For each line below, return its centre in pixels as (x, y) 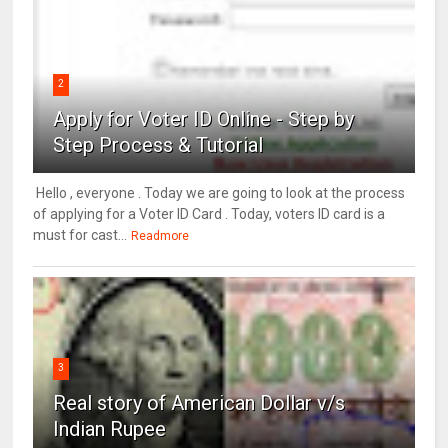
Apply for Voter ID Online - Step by (204, 118)
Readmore (160, 235)
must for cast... (80, 234)
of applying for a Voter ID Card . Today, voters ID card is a (209, 213)
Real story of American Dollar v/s (199, 402)
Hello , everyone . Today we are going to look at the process (219, 192)
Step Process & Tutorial (158, 144)
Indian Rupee (110, 428)
